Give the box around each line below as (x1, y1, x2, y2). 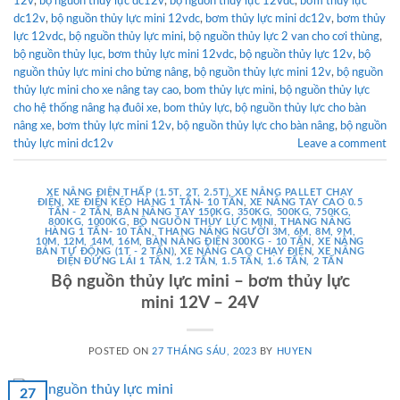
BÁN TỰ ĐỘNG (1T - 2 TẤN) (35, 246, 175, 257)
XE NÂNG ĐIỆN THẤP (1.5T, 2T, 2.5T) (46, 187, 229, 198)
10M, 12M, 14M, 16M (36, 237, 140, 247)
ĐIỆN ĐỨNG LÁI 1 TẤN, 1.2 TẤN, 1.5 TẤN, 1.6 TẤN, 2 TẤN (56, 256, 344, 267)
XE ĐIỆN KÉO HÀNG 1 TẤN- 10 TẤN (67, 197, 244, 208)
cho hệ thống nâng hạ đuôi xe (13, 102, 158, 113)
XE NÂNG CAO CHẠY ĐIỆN (180, 246, 312, 257)
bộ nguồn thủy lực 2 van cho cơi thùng (188, 30, 379, 42)
